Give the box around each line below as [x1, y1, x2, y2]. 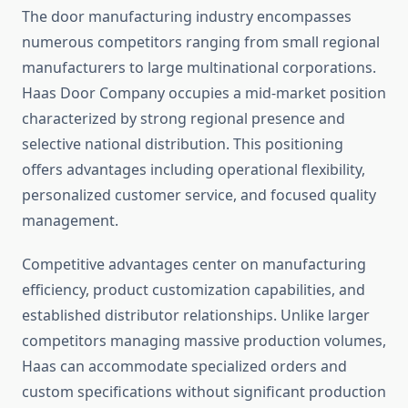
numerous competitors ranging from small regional [22, 32, 380, 53]
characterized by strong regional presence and [22, 108, 345, 129]
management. [22, 210, 118, 231]
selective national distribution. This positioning [22, 134, 343, 155]
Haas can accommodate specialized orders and [22, 356, 347, 377]
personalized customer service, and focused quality [22, 185, 376, 206]
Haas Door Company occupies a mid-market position [22, 83, 386, 104]
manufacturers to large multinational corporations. [22, 57, 376, 78]
